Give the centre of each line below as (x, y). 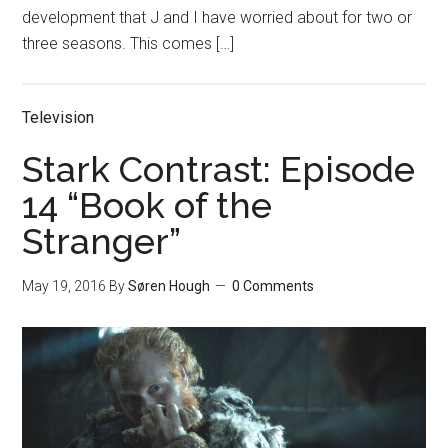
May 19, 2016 (64, 286)
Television (58, 118)
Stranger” (102, 241)
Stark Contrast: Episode (219, 169)
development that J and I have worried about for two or (217, 18)
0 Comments (273, 286)
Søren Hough (169, 286)
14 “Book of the (147, 205)
